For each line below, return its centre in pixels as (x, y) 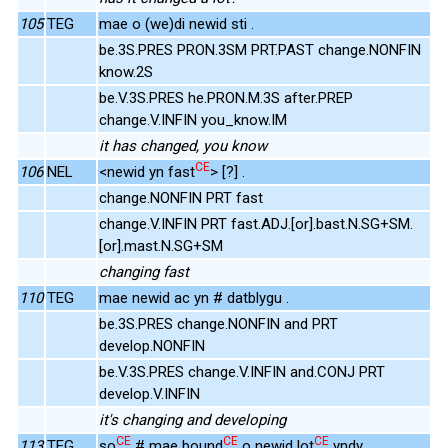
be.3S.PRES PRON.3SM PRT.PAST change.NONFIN (260, 49)
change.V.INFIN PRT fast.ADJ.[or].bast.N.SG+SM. (256, 223)
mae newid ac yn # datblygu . (194, 297)
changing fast (144, 271)
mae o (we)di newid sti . (176, 23)
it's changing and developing (192, 419)
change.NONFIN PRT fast (181, 197)
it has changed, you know (183, 145)
